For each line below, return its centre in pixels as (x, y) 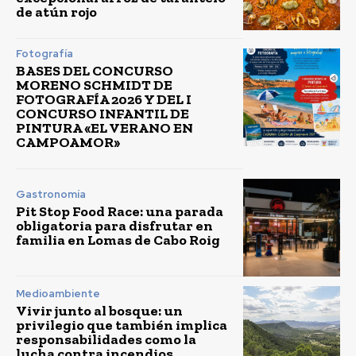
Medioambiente (58, 293)
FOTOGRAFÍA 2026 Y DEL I (104, 100)
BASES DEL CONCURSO (95, 71)
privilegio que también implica (122, 325)
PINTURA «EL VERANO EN (104, 128)
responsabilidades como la (106, 339)
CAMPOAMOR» (68, 143)
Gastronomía (51, 194)
